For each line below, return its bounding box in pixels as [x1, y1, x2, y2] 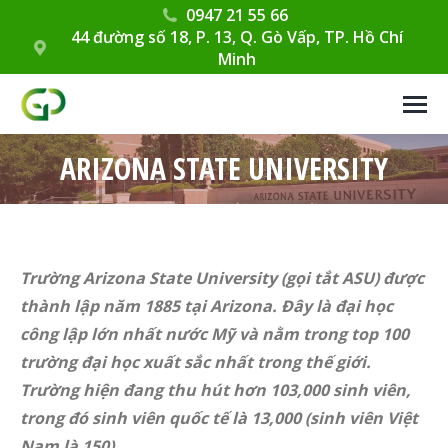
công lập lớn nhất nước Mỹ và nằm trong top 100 [20, 323, 409, 345]
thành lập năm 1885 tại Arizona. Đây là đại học [20, 295, 393, 317]
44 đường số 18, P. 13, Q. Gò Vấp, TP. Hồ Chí [70, 26, 403, 48]
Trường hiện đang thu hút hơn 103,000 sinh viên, [20, 379, 411, 401]
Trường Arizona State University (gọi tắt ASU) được [20, 267, 424, 289]
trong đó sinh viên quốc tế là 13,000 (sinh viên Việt [20, 407, 418, 429]
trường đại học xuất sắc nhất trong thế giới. [20, 351, 371, 373]
